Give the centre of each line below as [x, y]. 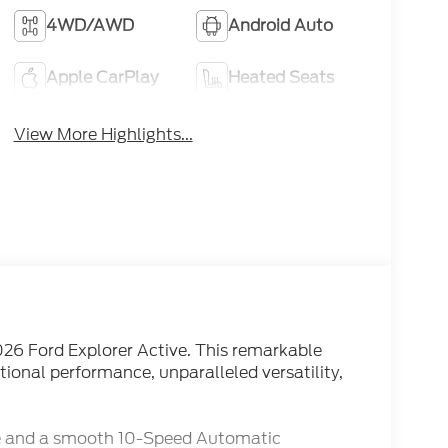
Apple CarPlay [101, 77]
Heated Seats [281, 77]
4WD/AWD [89, 25]
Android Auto [281, 25]
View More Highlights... [103, 134]
